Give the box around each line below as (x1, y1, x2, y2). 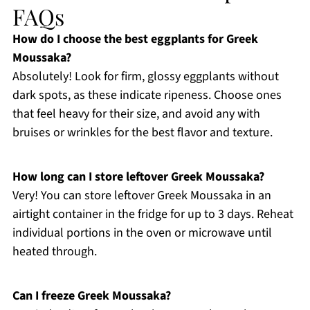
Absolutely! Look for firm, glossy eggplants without (12, 67, 279, 85)
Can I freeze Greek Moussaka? (12, 286, 171, 304)
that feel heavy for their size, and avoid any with (12, 104, 260, 122)
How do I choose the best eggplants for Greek (12, 30, 258, 48)
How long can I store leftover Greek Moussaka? (12, 167, 264, 185)
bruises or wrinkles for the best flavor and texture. (12, 123, 273, 141)
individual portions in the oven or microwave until (12, 224, 272, 241)
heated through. (12, 242, 97, 260)
